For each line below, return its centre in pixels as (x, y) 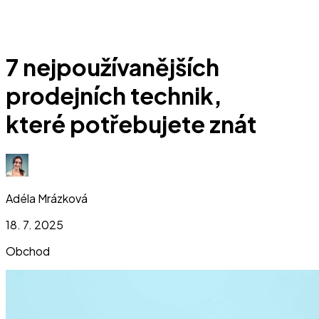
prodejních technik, (114, 96)
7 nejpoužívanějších (113, 67)
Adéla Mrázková (47, 198)
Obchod (28, 251)
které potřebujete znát (131, 124)
